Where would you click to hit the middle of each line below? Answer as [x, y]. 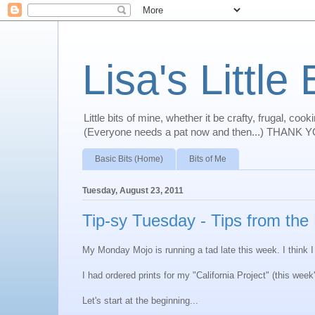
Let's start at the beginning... [140, 301]
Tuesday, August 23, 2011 [133, 190]
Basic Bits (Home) [129, 159]
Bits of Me [208, 159]
